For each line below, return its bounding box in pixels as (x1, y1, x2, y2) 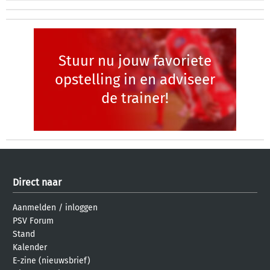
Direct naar (13, 177, 61, 188)
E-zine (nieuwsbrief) (13, 256, 90, 266)
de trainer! (101, 89, 169, 107)
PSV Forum (13, 216, 54, 226)
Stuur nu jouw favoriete (58, 52, 212, 69)
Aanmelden (13, 202, 56, 213)
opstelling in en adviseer (55, 71, 215, 88)
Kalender (13, 242, 47, 253)
